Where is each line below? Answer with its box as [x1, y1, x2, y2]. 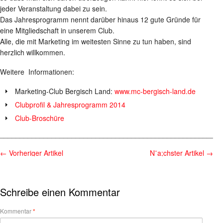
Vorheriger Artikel [7, 147, 63, 158]
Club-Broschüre [15, 112, 64, 123]
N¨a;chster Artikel [150, 147, 206, 158]
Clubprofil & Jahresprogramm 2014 [15, 99, 125, 110]
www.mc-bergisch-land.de [114, 86, 196, 96]
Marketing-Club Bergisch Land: [15, 86, 114, 96]
